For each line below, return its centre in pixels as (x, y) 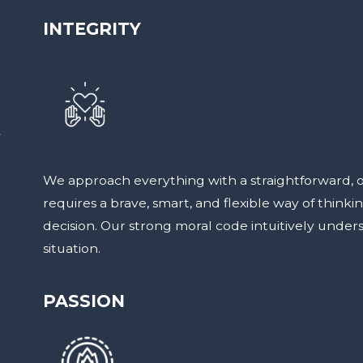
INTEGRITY (92, 29)
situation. (71, 248)
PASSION (83, 301)
